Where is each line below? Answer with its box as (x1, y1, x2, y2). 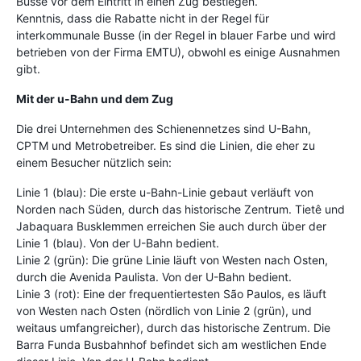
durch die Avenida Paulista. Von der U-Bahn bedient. (16, 269, 292, 284)
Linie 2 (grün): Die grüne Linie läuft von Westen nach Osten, (16, 252, 328, 267)
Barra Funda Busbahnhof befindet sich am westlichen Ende (16, 337, 326, 351)
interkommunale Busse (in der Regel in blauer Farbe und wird (16, 27, 336, 42)
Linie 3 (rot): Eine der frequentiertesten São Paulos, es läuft (16, 286, 326, 301)
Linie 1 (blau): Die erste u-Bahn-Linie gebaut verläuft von (16, 185, 313, 199)
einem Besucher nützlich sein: (16, 155, 172, 169)
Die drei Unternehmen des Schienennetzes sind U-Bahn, (16, 121, 311, 135)
